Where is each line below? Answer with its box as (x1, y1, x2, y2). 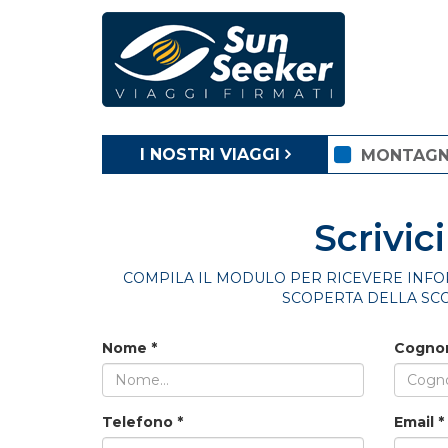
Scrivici (313, 216, 445, 260)
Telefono (102, 413, 177, 431)
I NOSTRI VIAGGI (140, 145, 280, 164)
